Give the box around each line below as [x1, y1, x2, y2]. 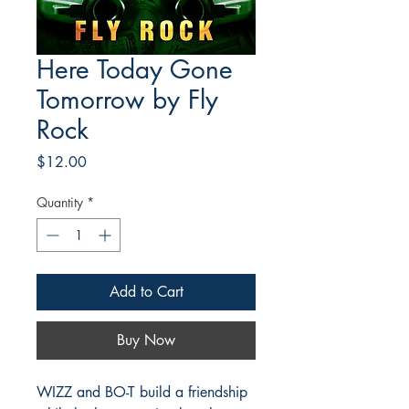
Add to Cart [109, 282, 184, 301]
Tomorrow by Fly [37, 83, 218, 116]
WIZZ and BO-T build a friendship [37, 383, 247, 402]
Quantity [37, 194, 83, 211]
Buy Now [117, 330, 175, 350]
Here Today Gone [37, 53, 233, 86]
